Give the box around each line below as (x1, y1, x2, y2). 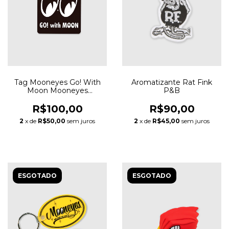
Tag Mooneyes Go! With (14, 77, 101, 87)
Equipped (40, 94, 75, 103)
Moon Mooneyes (27, 85, 88, 95)
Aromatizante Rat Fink (131, 77, 212, 87)
